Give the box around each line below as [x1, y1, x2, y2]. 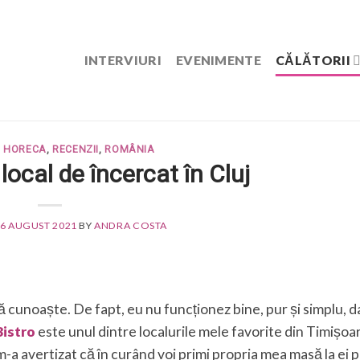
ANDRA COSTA [94, 219, 168, 232]
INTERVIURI [84, 52, 162, 67]
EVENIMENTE [175, 52, 262, 67]
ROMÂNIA [104, 144, 155, 155]
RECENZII [52, 144, 100, 155]
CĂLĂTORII [276, 52, 350, 67]
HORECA [3, 144, 47, 155]
